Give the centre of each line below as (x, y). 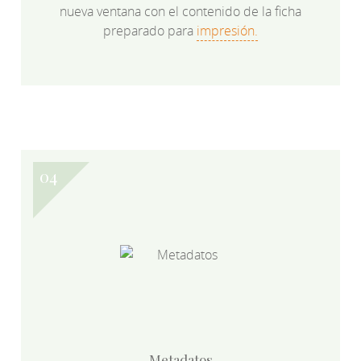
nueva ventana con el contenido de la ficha (180, 11)
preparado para (150, 30)
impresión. (227, 30)
